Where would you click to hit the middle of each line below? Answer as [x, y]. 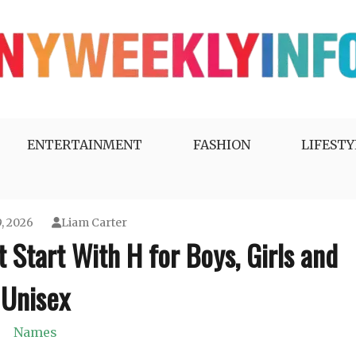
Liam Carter [94, 222]
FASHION [222, 145]
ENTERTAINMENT [85, 145]
